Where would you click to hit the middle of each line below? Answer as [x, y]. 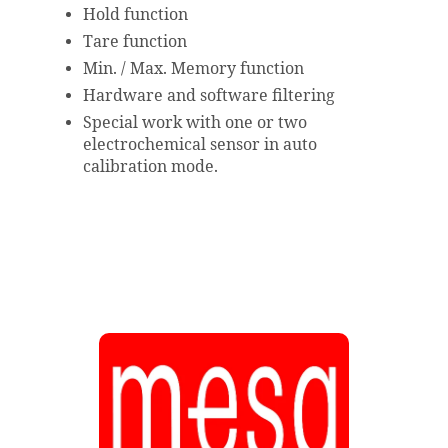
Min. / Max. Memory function [193, 68]
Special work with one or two [195, 122]
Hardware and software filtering [209, 95]
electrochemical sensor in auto [200, 144]
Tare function [135, 41]
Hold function [135, 14]
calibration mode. [150, 166]
